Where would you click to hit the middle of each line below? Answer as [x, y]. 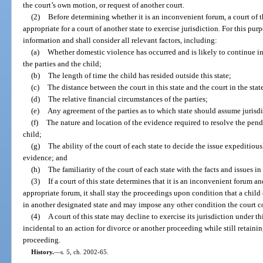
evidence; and [45, 157]
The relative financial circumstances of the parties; [128, 99]
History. [42, 252]
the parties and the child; [63, 63]
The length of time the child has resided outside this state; [139, 75]
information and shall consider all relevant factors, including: [120, 40]
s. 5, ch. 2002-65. [84, 252]
